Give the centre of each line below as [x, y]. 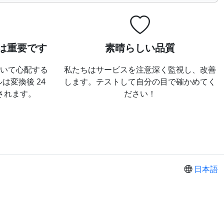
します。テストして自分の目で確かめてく [140, 81]
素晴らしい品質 [140, 48]
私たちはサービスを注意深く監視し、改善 [140, 69]
